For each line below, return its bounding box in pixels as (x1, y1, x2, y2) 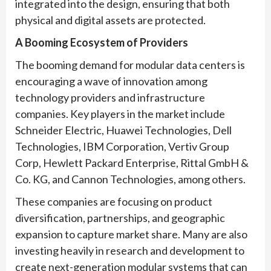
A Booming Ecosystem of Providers (15, 36, 188, 50)
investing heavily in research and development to (15, 244, 244, 258)
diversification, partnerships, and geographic (15, 211, 225, 225)
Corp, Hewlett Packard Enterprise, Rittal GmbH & (15, 156, 249, 170)
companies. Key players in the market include (15, 107, 225, 121)
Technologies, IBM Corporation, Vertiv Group (15, 140, 229, 154)
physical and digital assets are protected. (15, 13, 206, 27)
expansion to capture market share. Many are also (15, 227, 247, 241)
